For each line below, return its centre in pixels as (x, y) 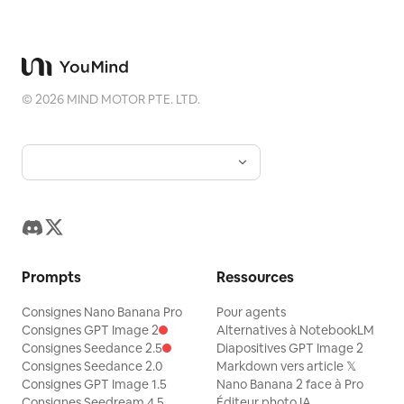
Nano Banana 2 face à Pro (290, 384)
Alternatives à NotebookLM (295, 330)
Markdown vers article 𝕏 (286, 366)
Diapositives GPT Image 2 (290, 348)
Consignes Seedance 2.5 (92, 348)
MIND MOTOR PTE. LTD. (132, 99)
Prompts (51, 277)
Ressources (255, 277)
